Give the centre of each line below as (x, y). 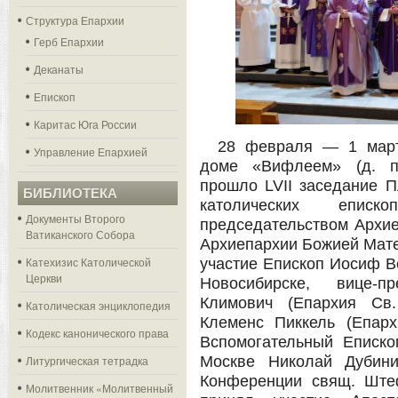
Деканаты (59, 69)
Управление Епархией (91, 151)
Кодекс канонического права (97, 333)
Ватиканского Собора (80, 234)
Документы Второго (76, 218)
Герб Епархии (69, 41)
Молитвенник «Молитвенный (99, 388)
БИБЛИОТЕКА (70, 193)
